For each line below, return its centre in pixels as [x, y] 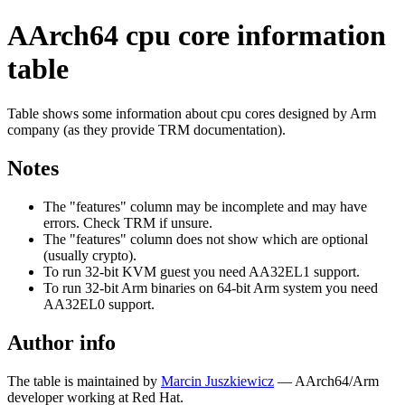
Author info [61, 342]
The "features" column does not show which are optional [206, 239]
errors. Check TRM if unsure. [128, 222]
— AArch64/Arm [326, 381]
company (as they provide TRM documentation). [146, 129]
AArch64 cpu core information [197, 36]
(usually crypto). [90, 255]
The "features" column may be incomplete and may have [205, 206]
